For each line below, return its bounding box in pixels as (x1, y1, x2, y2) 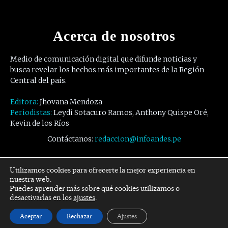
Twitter (109, 184, 133, 193)
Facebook (55, 184, 84, 193)
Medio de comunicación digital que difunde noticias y (10, 54, 197, 64)
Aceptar (20, 212, 42, 220)
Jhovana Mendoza (40, 97, 102, 106)
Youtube (158, 184, 184, 193)
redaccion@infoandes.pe (94, 134, 181, 144)
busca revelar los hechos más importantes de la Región (10, 65, 204, 74)
